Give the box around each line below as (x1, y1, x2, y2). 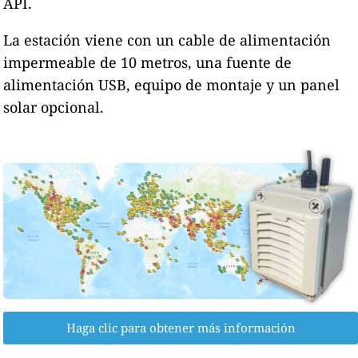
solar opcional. (3, 97, 105, 117)
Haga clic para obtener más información (66, 320, 296, 336)
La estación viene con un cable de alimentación (3, 30, 332, 50)
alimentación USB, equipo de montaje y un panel (3, 74, 340, 94)
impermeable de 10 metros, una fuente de (3, 52, 292, 72)
